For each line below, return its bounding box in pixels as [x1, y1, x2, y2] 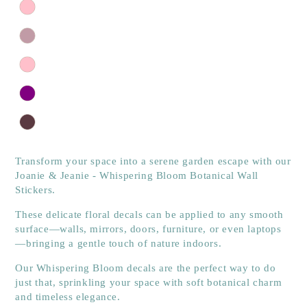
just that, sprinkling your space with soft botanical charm [15, 277, 282, 288]
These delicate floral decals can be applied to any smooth [15, 209, 284, 221]
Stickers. [15, 184, 56, 196]
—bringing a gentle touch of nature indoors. [15, 238, 222, 249]
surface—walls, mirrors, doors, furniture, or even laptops [15, 223, 282, 235]
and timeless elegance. [15, 291, 121, 303]
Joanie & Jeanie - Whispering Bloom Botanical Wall [15, 170, 258, 182]
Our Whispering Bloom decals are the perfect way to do [15, 262, 276, 274]
